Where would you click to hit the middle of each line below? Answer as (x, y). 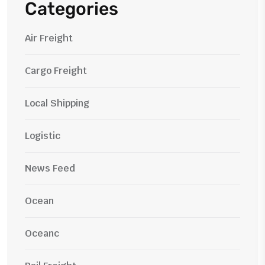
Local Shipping (57, 103)
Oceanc (42, 233)
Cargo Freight (56, 70)
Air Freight (49, 38)
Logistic (43, 135)
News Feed (50, 168)
